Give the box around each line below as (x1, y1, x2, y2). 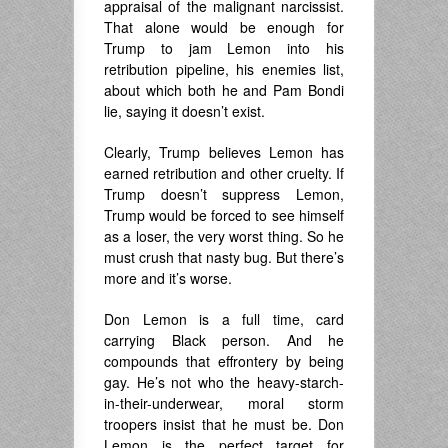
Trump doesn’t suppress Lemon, (104, 184, 344, 204)
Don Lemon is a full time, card (104, 309, 344, 329)
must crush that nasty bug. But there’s (104, 247, 344, 267)
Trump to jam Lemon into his (104, 38, 344, 58)
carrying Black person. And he (104, 330, 344, 350)
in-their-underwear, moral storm (104, 393, 344, 413)
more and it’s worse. (104, 268, 232, 288)
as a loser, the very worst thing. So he (104, 226, 344, 246)
